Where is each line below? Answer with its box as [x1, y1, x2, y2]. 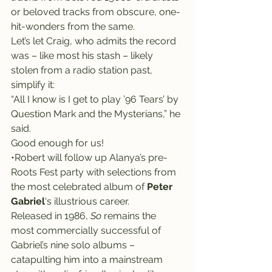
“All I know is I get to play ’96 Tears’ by [11, 93, 181, 105]
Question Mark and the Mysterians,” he [11, 108, 183, 120]
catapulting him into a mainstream [11, 254, 165, 265]
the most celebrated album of [11, 181, 147, 192]
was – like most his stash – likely [11, 50, 155, 61]
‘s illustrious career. [45, 195, 129, 207]
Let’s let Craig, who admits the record [11, 35, 178, 47]
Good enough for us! [11, 137, 104, 149]
